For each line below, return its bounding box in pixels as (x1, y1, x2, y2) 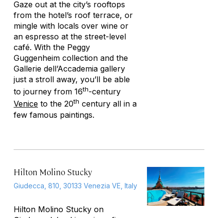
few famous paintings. (14, 109, 94, 120)
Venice (14, 99, 38, 109)
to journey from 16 (14, 87, 83, 97)
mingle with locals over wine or (14, 21, 128, 31)
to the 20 (38, 99, 73, 109)
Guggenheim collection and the (14, 53, 128, 63)
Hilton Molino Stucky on (14, 204, 104, 214)
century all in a (79, 99, 137, 109)
